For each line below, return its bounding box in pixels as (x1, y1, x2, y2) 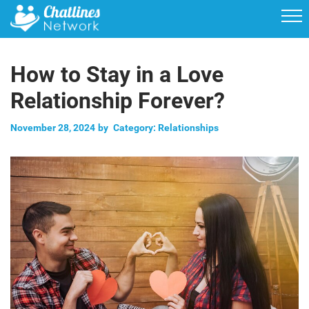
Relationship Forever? (10, 88, 225, 114)
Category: (113, 122, 158, 133)
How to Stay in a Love (10, 61, 223, 88)
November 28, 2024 (10, 122, 95, 133)
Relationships (158, 122, 219, 133)
